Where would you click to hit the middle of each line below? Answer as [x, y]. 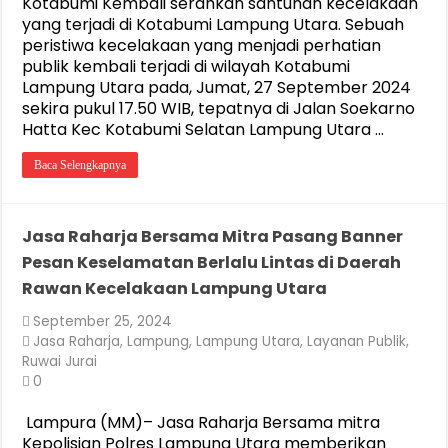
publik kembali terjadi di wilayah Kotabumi [186, 66]
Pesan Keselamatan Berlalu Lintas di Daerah [212, 262]
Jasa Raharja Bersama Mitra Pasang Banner [213, 236]
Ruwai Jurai [60, 361]
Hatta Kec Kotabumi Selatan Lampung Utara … [203, 129]
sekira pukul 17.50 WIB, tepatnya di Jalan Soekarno [219, 108]
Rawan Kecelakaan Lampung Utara [175, 288]
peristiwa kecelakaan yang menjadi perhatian [202, 45]
